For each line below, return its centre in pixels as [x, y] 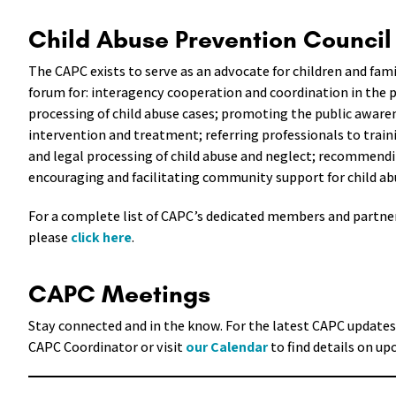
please [49, 237]
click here [101, 237]
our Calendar [227, 347]
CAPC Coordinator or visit [107, 347]
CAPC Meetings [119, 293]
